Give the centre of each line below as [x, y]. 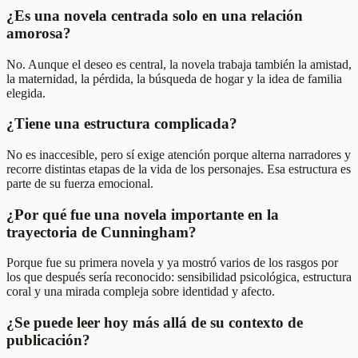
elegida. [26, 93]
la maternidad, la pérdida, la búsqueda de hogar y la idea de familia [174, 78]
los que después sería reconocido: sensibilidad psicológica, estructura [179, 277]
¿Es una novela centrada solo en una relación [155, 15]
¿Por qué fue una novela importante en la [143, 214]
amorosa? [39, 33]
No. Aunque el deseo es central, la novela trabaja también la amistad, [179, 64]
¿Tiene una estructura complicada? [122, 124]
